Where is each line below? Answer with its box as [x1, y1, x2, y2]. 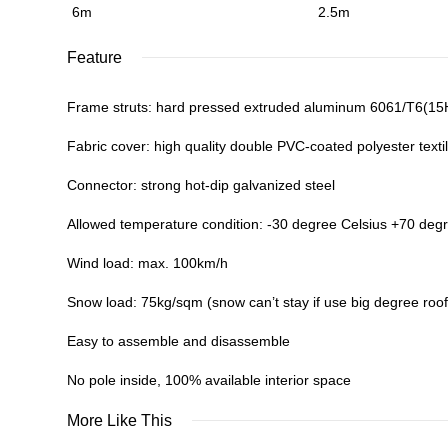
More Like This [67, 412, 172, 429]
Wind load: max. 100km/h [67, 255, 228, 271]
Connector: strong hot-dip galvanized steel [67, 177, 335, 193]
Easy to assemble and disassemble [67, 333, 290, 349]
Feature [67, 49, 122, 66]
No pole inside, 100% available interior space [67, 372, 351, 388]
